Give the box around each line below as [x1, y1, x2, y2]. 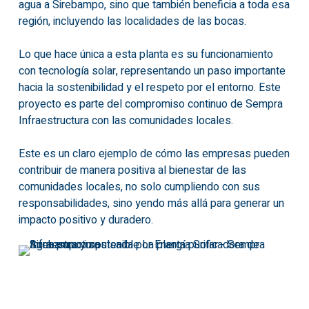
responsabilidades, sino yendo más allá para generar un [18, 195, 284, 212]
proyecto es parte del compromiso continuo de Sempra [18, 96, 283, 112]
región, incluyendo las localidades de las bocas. [18, 13, 246, 30]
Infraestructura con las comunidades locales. [18, 112, 233, 129]
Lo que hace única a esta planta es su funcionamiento [18, 46, 273, 63]
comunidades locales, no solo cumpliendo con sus [18, 179, 260, 195]
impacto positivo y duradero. [18, 212, 153, 228]
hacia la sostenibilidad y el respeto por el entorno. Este [18, 79, 281, 96]
